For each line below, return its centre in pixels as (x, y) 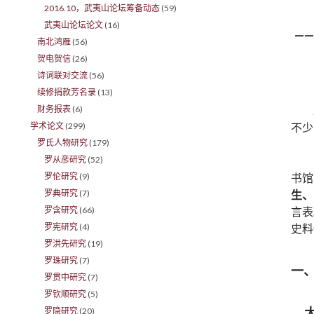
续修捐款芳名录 (67, 92)
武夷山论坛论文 (74, 25)
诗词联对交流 (63, 75)
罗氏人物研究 (63, 143)
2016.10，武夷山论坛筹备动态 (102, 8)
